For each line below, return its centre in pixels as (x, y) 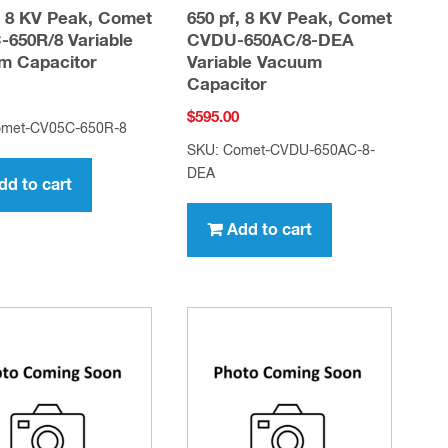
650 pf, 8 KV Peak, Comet (290, 20)
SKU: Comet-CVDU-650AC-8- (281, 150)
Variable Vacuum (255, 64)
